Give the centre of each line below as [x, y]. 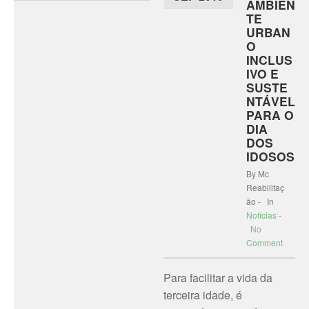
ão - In [260, 201]
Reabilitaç [265, 187]
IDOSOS [270, 156]
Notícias [261, 215]
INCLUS [269, 60]
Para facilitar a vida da [218, 278]
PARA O [270, 115]
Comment [264, 242]
